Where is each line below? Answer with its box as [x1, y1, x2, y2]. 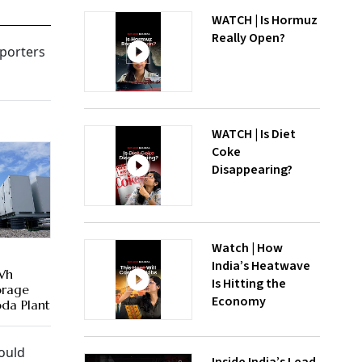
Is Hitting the [212, 275, 286, 293]
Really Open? [212, 29, 285, 47]
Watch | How [212, 239, 283, 257]
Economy [212, 293, 266, 310]
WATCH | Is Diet [212, 125, 296, 143]
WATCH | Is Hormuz [212, 11, 318, 29]
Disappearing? [212, 161, 293, 179]
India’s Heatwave [212, 257, 310, 275]
